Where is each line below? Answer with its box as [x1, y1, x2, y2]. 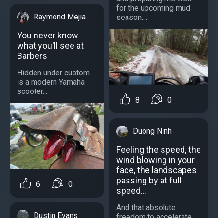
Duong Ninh [133, 127, 172, 136]
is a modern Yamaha [17, 77, 85, 87]
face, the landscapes [116, 165, 197, 176]
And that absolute [116, 203, 176, 213]
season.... [116, 13, 147, 22]
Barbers [17, 50, 47, 61]
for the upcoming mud [116, 3, 190, 13]
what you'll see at [17, 40, 84, 51]
